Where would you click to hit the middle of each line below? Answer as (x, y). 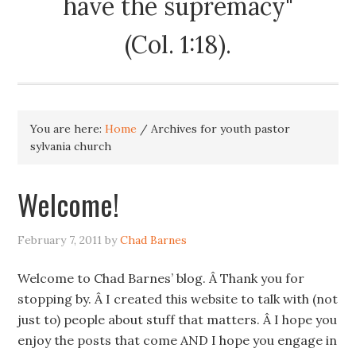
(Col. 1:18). (178, 44)
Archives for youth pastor (219, 129)
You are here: (68, 129)
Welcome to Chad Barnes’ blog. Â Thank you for (161, 278)
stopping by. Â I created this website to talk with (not (178, 299)
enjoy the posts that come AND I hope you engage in (178, 340)
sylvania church (71, 146)
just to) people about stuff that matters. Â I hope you (178, 319)
